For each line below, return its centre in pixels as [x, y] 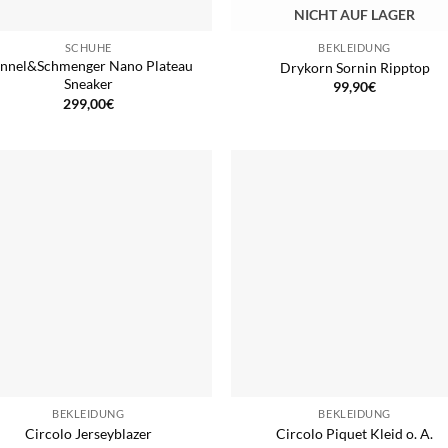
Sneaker [88, 84]
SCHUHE [88, 48]
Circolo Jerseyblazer [88, 433]
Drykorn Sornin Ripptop [354, 67]
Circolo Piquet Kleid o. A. [355, 433]
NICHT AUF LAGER [355, 15]
